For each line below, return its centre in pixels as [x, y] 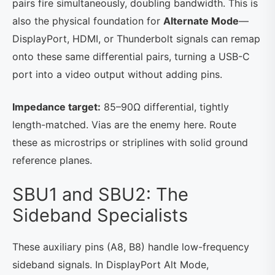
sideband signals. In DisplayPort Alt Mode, [110, 265]
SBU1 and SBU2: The [100, 195]
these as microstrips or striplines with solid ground [130, 143]
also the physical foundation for [88, 21]
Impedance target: [56, 107]
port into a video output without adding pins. [117, 75]
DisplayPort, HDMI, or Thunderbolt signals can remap [136, 39]
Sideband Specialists [100, 215]
